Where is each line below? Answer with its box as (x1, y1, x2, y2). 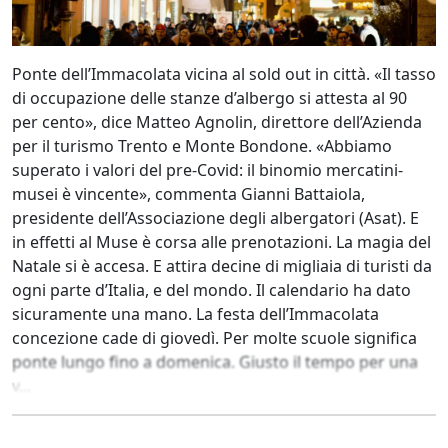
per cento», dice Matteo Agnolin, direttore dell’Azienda (12, 111, 422, 134)
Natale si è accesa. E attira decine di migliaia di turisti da (12, 255, 432, 278)
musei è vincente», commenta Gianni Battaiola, (12, 183, 365, 206)
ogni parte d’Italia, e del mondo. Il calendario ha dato (12, 279, 411, 302)
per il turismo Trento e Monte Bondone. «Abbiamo (12, 135, 392, 158)
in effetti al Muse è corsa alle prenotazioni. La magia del (12, 231, 431, 254)
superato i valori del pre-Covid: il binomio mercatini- (12, 159, 403, 182)
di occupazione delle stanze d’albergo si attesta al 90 (12, 87, 407, 110)
